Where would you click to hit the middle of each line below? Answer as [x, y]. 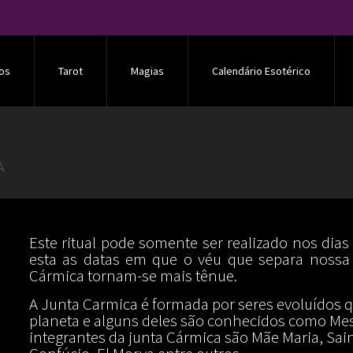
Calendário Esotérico [261, 71]
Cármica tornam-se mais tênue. [133, 275]
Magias [147, 71]
